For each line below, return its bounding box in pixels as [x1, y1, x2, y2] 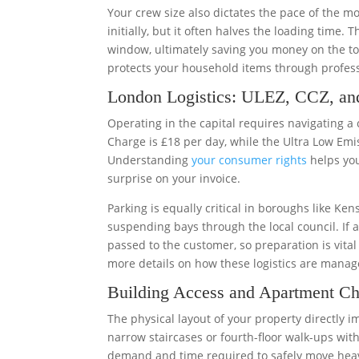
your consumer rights [192, 152, 308, 167]
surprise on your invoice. [107, 171, 241, 186]
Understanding [107, 152, 192, 167]
